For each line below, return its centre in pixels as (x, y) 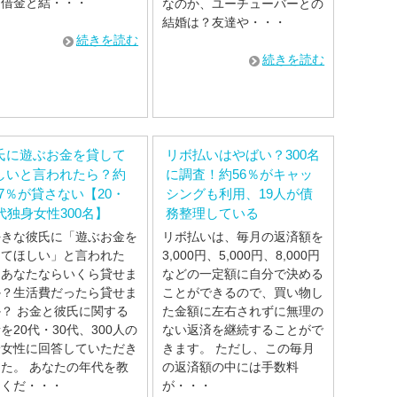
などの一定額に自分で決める (243, 274)
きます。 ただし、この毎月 (239, 349)
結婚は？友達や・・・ (225, 23)
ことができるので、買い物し (243, 293)
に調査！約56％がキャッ (240, 175)
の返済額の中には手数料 (231, 367)
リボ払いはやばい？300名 (243, 155)
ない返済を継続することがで (243, 330)
